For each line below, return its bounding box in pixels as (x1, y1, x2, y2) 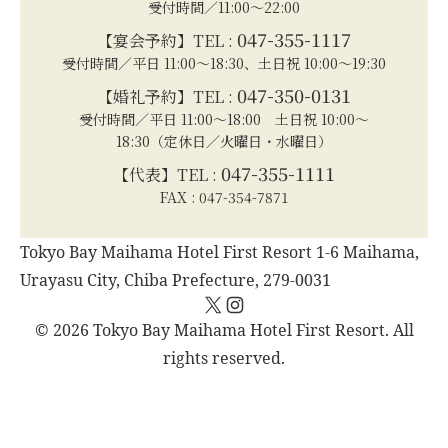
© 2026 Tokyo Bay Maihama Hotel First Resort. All (34, 318, 414, 341)
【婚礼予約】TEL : (97, 84, 237, 108)
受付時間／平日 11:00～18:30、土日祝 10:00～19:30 (62, 52, 386, 73)
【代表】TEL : (113, 162, 221, 186)
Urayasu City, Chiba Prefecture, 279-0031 (20, 268, 331, 291)
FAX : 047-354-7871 (159, 186, 289, 207)
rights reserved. (163, 346, 285, 369)
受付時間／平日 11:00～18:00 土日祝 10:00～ (79, 108, 369, 129)
